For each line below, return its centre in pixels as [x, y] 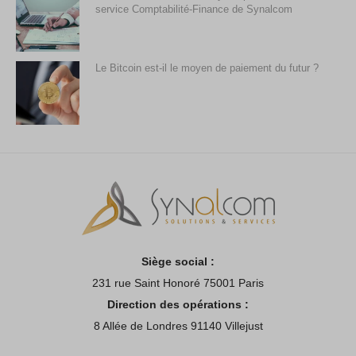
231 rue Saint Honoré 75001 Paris [178, 283]
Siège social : [178, 262]
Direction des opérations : [178, 305]
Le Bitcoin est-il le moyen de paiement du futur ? [207, 68]
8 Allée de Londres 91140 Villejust [178, 326]
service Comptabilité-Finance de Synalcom [194, 10]
